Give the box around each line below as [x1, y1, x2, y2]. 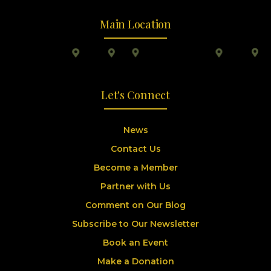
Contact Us [110, 143, 161, 154]
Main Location [100, 17, 171, 31]
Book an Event [103, 237, 168, 248]
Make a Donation [97, 256, 174, 267]
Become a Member [93, 162, 178, 173]
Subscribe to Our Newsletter [72, 218, 199, 229]
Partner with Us [100, 181, 171, 192]
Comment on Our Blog [85, 200, 186, 211]
